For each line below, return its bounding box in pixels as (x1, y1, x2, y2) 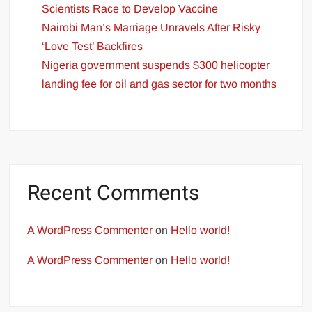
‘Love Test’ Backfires (42, 40, 143, 52)
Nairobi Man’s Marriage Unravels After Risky (42, 21, 261, 33)
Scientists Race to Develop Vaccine (42, 2, 219, 15)
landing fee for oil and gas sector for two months (42, 77, 277, 90)
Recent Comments (27, 178, 200, 209)
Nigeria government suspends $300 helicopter (42, 58, 270, 71)
